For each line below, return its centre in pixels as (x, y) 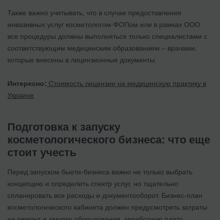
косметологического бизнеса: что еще (109, 139)
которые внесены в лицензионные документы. (82, 60)
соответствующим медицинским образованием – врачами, (102, 48)
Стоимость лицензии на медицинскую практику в (126, 83)
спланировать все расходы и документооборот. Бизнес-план (105, 195)
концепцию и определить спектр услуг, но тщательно (93, 183)
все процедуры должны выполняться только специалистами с (107, 36)
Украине (21, 95)
